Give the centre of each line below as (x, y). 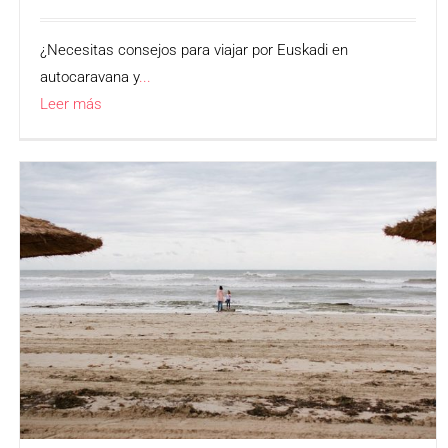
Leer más (71, 103)
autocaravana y (90, 76)
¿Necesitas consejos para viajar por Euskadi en (194, 49)
